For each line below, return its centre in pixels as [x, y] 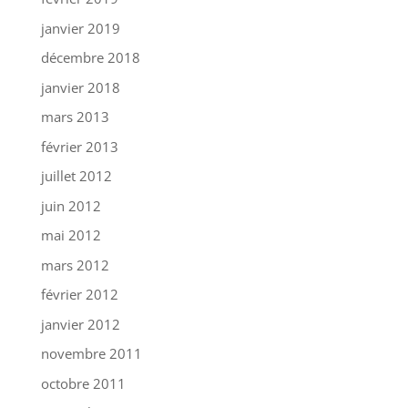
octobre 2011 [83, 383]
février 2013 [79, 146]
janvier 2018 [80, 87]
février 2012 [79, 295]
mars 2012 [75, 265]
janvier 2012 [80, 324]
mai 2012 [71, 235]
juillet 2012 [76, 176]
